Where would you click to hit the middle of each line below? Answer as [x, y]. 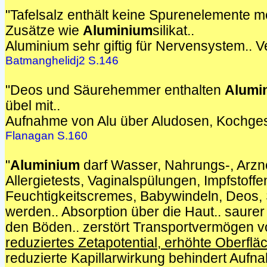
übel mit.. [33, 106]
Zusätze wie [44, 31]
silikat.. [173, 31]
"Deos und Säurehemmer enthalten [115, 90]
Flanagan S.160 [46, 136]
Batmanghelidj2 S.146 [62, 60]
